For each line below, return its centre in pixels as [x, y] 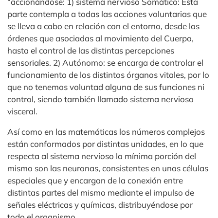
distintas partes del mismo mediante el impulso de [101, 192]
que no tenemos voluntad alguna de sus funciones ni [106, 87]
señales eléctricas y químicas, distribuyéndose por [100, 205]
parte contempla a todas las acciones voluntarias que [107, 14]
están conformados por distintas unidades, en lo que [105, 144]
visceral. [22, 111]
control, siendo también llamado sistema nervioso [100, 99]
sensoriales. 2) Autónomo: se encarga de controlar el [105, 63]
